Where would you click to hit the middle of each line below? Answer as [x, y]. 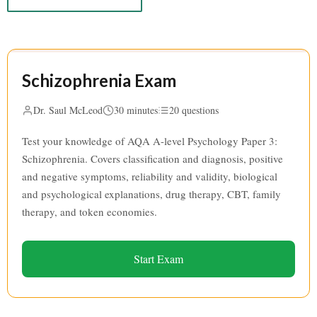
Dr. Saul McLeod [68, 110]
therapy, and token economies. [90, 212]
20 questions [194, 110]
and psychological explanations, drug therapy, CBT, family [151, 194]
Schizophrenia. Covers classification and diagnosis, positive [152, 158]
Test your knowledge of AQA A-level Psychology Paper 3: [150, 141]
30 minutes [136, 110]
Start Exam [158, 259]
